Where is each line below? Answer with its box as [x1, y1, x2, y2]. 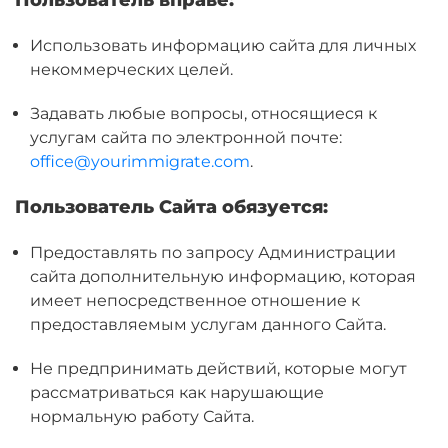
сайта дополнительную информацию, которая [30, 267, 416, 286]
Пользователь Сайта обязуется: [15, 196, 328, 218]
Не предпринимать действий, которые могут [30, 359, 407, 378]
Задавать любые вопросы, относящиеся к [30, 104, 377, 123]
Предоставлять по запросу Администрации [30, 243, 396, 262]
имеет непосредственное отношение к [30, 291, 360, 310]
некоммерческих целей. [30, 60, 233, 79]
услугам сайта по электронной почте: [30, 128, 342, 147]
